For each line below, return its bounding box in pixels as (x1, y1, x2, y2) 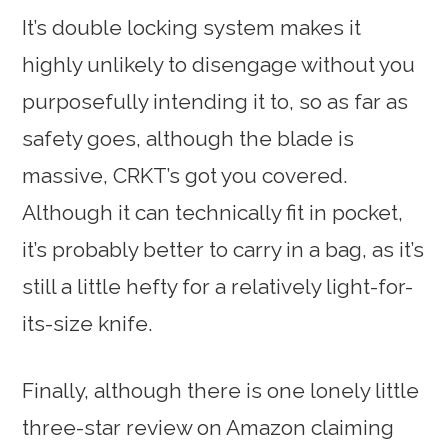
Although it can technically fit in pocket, (22, 200, 404, 226)
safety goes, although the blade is (22, 126, 355, 152)
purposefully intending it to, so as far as (22, 89, 409, 115)
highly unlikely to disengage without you (22, 52, 416, 78)
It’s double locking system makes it (22, 15, 362, 41)
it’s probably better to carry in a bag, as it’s (22, 237, 425, 263)
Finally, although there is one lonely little (22, 378, 420, 404)
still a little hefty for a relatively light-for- (22, 274, 414, 300)
